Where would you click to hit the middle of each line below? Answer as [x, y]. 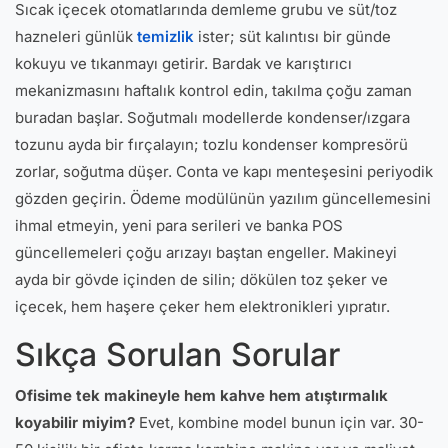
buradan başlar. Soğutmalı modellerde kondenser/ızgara [212, 117]
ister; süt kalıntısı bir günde [292, 36]
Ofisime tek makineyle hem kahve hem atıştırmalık [201, 395]
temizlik [165, 36]
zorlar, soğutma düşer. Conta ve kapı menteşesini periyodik [224, 171]
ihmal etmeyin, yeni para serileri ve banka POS [179, 225]
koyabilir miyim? [75, 422]
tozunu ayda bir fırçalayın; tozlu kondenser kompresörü [211, 144]
